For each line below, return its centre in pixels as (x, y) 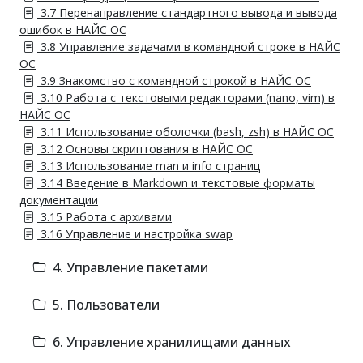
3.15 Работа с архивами (105, 217)
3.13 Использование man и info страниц (149, 166)
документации (59, 200)
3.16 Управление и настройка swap (135, 234)
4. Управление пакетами (129, 267)
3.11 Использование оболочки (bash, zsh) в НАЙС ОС (186, 132)
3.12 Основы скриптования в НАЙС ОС (145, 149)
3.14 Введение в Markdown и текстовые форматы (176, 183)
